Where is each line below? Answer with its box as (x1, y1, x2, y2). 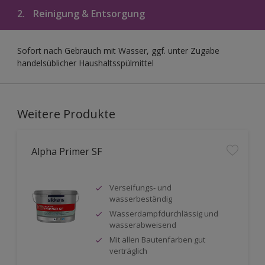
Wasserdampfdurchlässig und (109, 208, 218, 219)
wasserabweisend (109, 219, 176, 230)
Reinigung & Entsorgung (31, 7, 145, 20)
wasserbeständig (109, 193, 172, 204)
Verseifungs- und (109, 182, 172, 193)
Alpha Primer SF (31, 144, 102, 158)
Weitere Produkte (17, 105, 115, 122)
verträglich (109, 245, 147, 256)
